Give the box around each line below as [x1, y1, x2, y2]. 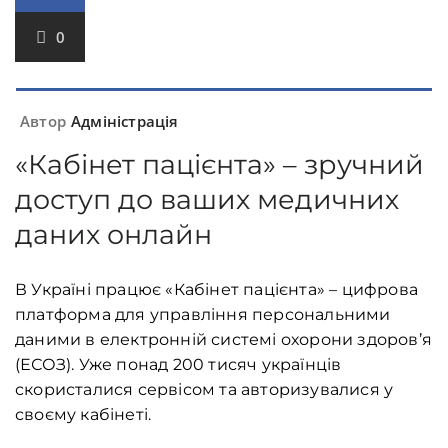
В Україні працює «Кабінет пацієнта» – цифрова [15, 280, 418, 300]
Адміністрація [71, 111, 179, 132]
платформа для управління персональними [15, 305, 391, 325]
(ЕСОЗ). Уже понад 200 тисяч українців [15, 355, 342, 375]
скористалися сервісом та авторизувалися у [15, 380, 394, 400]
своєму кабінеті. [15, 405, 152, 425]
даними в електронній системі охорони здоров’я [15, 330, 433, 350]
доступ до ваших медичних [15, 183, 399, 217]
